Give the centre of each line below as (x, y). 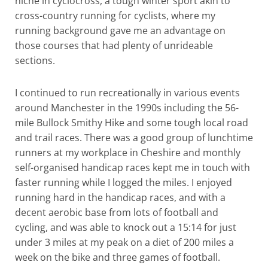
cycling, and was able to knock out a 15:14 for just (126, 227)
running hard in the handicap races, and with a (120, 197)
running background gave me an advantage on (120, 31)
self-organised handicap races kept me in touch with (133, 167)
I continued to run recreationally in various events (127, 92)
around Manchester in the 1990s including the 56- (127, 107)
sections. (35, 61)
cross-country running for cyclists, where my (115, 16)
